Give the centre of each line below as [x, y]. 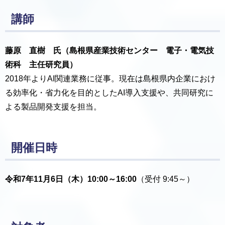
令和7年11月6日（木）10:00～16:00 [71, 179]
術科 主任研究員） [41, 65]
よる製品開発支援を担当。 [53, 107]
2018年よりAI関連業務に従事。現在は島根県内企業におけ [110, 79]
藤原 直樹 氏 [33, 51]
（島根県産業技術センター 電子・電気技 [138, 51]
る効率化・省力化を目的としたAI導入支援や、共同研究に [109, 93]
